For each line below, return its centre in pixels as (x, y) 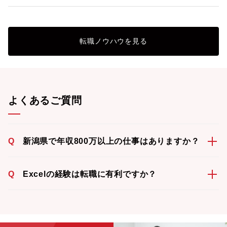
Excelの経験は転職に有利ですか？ (90, 174)
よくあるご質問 (45, 100)
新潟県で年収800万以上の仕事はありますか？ (111, 141)
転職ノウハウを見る (113, 41)
